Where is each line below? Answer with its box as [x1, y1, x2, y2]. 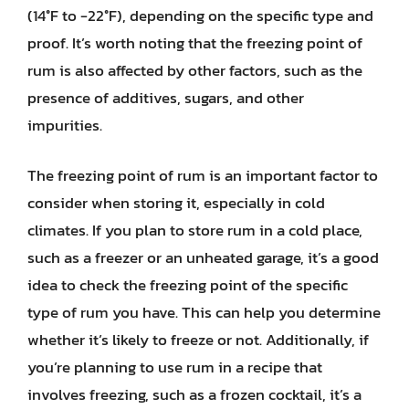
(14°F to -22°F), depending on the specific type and [27, 3, 373, 27]
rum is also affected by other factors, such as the [27, 58, 362, 82]
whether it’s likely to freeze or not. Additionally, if [27, 328, 369, 351]
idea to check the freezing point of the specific [27, 273, 348, 297]
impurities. [27, 112, 102, 137]
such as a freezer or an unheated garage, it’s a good [27, 246, 379, 269]
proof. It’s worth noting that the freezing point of [27, 30, 362, 55]
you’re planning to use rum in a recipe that [27, 355, 322, 379]
